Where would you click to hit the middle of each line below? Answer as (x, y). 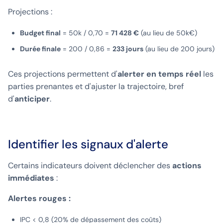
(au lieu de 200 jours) (179, 49)
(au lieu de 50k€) (168, 33)
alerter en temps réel (159, 74)
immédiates (31, 178)
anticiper (32, 99)
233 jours (128, 49)
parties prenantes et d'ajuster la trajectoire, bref (96, 87)
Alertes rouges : (39, 199)
